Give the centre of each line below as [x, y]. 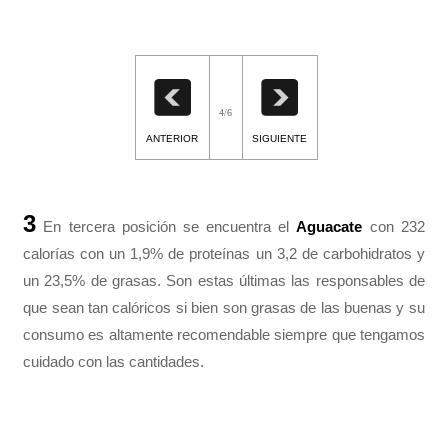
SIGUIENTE [279, 138]
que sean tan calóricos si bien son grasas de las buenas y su [224, 307]
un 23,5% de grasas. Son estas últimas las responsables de [224, 280]
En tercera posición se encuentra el [166, 226]
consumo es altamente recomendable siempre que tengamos [224, 334]
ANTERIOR [172, 138]
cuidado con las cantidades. [114, 361]
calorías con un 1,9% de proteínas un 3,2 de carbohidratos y [224, 253]
